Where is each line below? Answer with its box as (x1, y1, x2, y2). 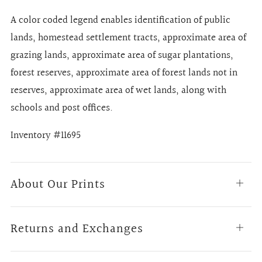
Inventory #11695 (11, 127, 81, 143)
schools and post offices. (11, 99, 113, 116)
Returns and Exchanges (11, 219, 143, 239)
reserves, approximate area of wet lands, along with (11, 82, 226, 98)
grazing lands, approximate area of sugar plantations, (11, 47, 233, 63)
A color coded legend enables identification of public (11, 12, 230, 28)
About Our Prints (11, 174, 105, 194)
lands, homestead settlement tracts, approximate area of (11, 29, 246, 46)
